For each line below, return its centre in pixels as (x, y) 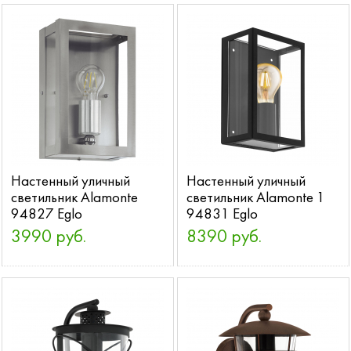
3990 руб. (49, 238)
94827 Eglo (47, 215)
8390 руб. (224, 238)
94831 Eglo (223, 215)
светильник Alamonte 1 (256, 199)
